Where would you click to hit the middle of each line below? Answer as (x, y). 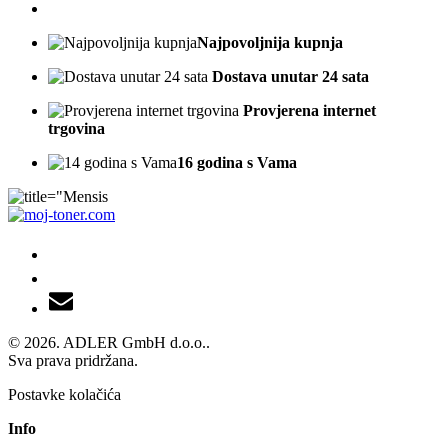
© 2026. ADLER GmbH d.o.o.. (109, 342)
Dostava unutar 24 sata (292, 77)
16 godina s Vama (237, 163)
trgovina (76, 129)
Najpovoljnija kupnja (270, 43)
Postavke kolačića (64, 394)
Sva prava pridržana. (73, 360)
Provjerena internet (309, 111)
